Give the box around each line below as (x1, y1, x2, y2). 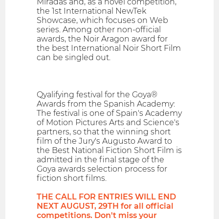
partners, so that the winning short (37, 127, 171, 137)
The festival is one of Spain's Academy (37, 109, 182, 118)
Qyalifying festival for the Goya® (37, 90, 158, 100)
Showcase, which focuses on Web (37, 16, 169, 25)
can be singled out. (37, 53, 111, 63)
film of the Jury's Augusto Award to (37, 136, 173, 146)
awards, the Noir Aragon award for (37, 34, 168, 44)
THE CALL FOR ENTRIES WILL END (37, 192, 176, 202)
